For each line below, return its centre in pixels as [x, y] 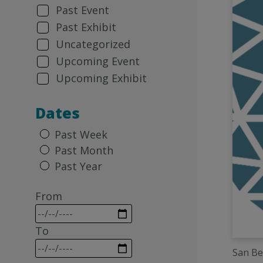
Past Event [82, 10]
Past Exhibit [86, 27]
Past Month [84, 150]
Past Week [81, 134]
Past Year [78, 166]
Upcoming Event [98, 61]
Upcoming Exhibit [101, 78]
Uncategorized [93, 44]
